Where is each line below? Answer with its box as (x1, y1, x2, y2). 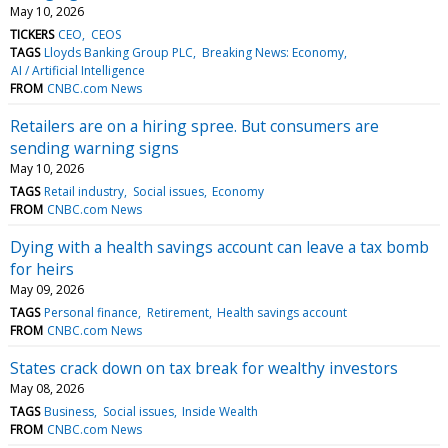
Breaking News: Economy (201, 43, 344, 61)
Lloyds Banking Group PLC (44, 43, 194, 61)
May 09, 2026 (10, 280, 84, 298)
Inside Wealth (181, 402, 258, 420)
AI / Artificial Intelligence (11, 61, 146, 79)
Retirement (146, 303, 209, 321)
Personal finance (44, 303, 139, 321)
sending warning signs (10, 136, 179, 159)
